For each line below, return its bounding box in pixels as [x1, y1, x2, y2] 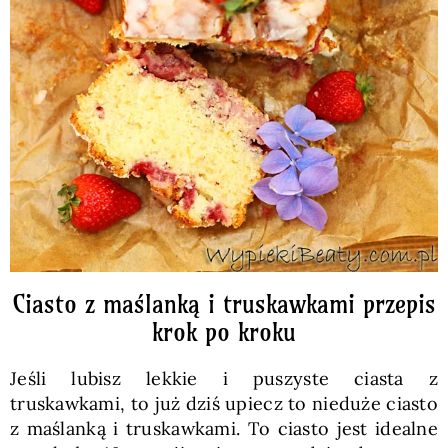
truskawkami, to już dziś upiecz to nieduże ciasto [9, 392, 439, 415]
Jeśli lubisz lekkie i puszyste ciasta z [9, 367, 439, 390]
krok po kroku [152, 317, 296, 347]
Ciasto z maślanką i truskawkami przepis [12, 289, 436, 319]
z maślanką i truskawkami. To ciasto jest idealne [9, 417, 439, 440]
